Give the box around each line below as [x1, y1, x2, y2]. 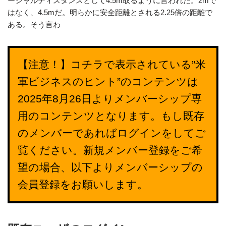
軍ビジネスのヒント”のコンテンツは [18, 76, 198, 88]
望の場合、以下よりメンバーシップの [18, 161, 203, 174]
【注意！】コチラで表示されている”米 [18, 59, 206, 71]
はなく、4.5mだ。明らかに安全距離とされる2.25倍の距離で [8, 8, 212, 17]
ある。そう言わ [8, 20, 61, 29]
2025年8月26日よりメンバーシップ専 [18, 93, 202, 105]
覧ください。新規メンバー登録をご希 [18, 144, 202, 156]
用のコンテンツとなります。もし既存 [18, 110, 204, 122]
